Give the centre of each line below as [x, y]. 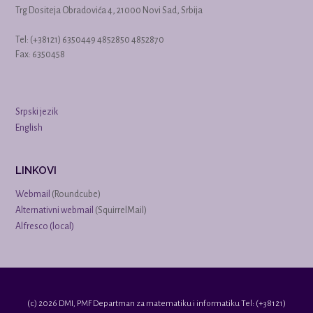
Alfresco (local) [45, 226]
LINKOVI [36, 170]
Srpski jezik [37, 111]
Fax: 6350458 [40, 54]
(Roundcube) [75, 194]
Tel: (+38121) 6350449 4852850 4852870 [90, 39]
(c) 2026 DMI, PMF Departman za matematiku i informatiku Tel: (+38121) [156, 303]
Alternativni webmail [54, 210]
